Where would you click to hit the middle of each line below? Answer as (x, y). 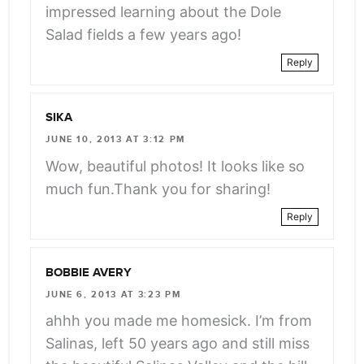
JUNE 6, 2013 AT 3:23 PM (113, 294)
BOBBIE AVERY (89, 273)
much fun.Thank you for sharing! (158, 188)
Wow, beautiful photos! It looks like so (175, 166)
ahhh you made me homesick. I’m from (179, 320)
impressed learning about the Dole (164, 11)
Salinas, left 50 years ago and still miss (178, 343)
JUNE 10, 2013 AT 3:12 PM (115, 140)
